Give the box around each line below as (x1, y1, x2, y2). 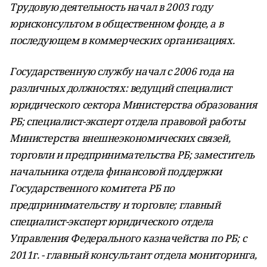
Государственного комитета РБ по (10, 181, 175, 195)
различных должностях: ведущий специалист (10, 81, 232, 95)
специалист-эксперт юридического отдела (10, 215, 214, 228)
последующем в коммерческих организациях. (10, 33, 235, 47)
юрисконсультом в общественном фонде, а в (10, 17, 223, 30)
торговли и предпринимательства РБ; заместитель (10, 148, 254, 162)
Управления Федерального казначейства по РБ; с (10, 231, 247, 245)
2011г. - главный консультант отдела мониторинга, (10, 248, 257, 262)
